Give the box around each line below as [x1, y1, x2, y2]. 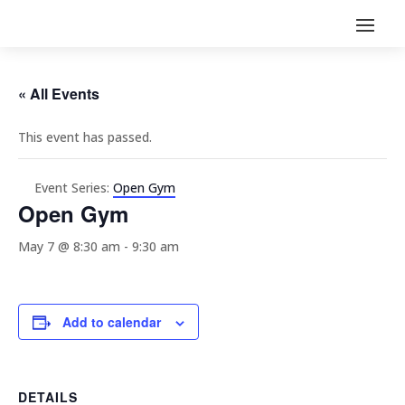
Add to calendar [62, 313, 161, 331]
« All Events [18, 83, 99, 104]
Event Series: [34, 179, 113, 196]
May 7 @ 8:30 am [18, 238, 120, 255]
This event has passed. [18, 128, 152, 146]
